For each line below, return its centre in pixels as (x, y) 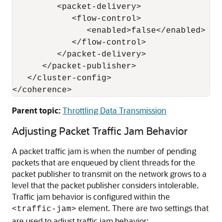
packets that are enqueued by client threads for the (104, 162)
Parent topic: (36, 110)
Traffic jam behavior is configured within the (91, 196)
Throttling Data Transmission (114, 110)
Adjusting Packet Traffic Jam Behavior (100, 131)
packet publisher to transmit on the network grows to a (109, 174)
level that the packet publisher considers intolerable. (105, 185)
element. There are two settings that (142, 208)
